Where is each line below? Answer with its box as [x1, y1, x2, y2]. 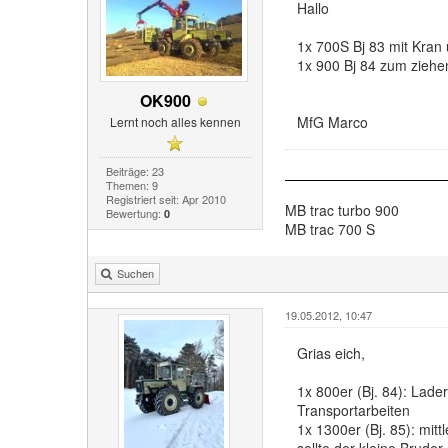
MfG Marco [296, 111, 368, 132]
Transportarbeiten [296, 399, 410, 420]
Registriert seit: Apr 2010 [105, 190, 226, 207]
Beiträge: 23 [105, 162, 164, 179]
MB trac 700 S [284, 218, 375, 239]
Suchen [117, 264, 154, 281]
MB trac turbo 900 [284, 199, 399, 220]
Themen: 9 [105, 176, 158, 193]
